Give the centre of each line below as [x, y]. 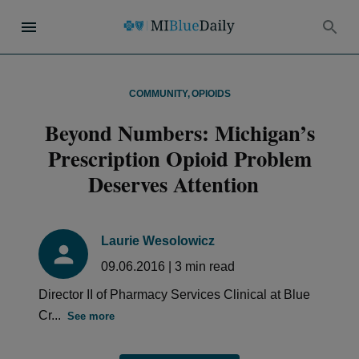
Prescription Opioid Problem [179, 158]
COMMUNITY [158, 94]
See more [91, 316]
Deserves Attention [179, 184]
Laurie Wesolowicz [158, 241]
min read [208, 266]
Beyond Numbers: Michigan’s [179, 133]
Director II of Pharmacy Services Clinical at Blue [174, 294]
